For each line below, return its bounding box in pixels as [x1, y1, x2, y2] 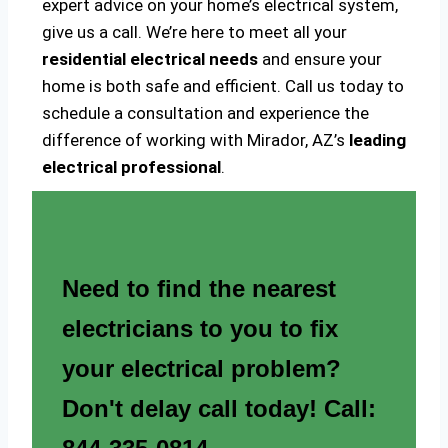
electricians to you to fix [62, 315, 338, 343]
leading [349, 130, 406, 151]
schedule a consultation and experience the [42, 103, 369, 124]
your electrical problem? [62, 355, 341, 383]
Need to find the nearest [62, 275, 336, 303]
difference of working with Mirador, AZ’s [42, 130, 349, 151]
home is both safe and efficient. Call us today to [42, 76, 404, 97]
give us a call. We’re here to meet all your [42, 22, 347, 43]
